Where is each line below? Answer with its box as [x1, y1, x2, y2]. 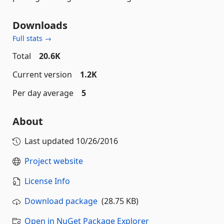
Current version [12, 69, 72, 80]
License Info [24, 175, 70, 186]
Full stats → [12, 33, 51, 43]
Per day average [12, 87, 73, 98]
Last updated [24, 135, 76, 146]
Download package [24, 195, 97, 206]
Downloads [12, 18, 67, 32]
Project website [24, 155, 83, 166]
